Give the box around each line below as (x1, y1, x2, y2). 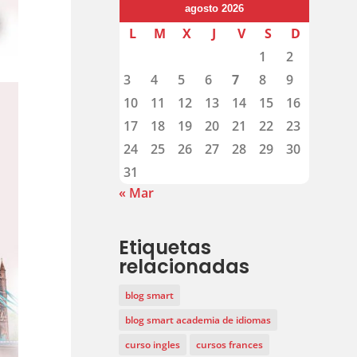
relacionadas (119, 253, 250, 280)
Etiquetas (119, 233, 212, 261)
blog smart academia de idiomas (125, 312, 272, 327)
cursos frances (196, 337, 264, 351)
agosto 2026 (184, 2, 244, 15)
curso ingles (125, 337, 181, 351)
